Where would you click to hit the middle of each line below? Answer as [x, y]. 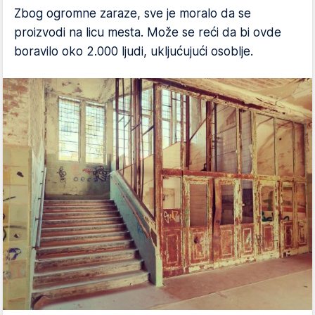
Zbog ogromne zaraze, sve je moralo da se [133, 13]
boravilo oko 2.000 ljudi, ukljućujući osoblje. [134, 51]
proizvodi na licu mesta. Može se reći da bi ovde [148, 32]
